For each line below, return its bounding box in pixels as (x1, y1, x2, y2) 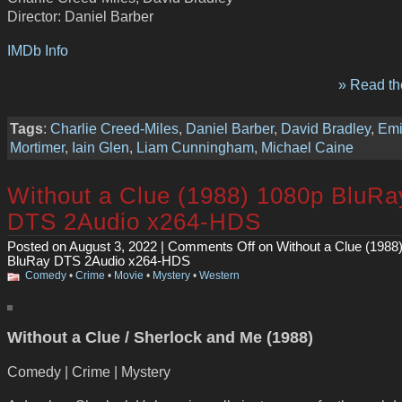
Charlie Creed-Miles (50, 120, 179, 137)
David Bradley (281, 120, 371, 137)
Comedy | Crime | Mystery (7, 363, 170, 380)
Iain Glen (72, 139, 129, 156)
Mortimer (10, 139, 65, 156)
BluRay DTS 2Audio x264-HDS (7, 253, 190, 268)
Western (199, 269, 240, 281)
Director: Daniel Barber (7, 8, 153, 25)
